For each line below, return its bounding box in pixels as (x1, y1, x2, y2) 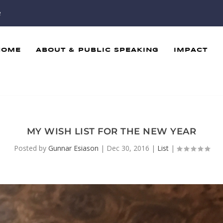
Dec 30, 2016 (106, 143, 149, 153)
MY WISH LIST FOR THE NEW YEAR (26, 125, 197, 137)
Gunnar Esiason (48, 143, 99, 153)
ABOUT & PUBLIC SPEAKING (36, 47, 159, 53)
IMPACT (174, 47, 208, 53)
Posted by (13, 143, 48, 153)
